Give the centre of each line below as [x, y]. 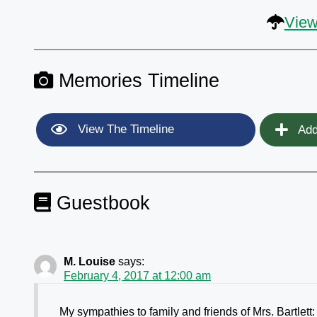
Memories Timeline [137, 80]
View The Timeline [125, 129]
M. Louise [90, 262]
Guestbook [101, 203]
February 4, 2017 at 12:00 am [138, 276]
